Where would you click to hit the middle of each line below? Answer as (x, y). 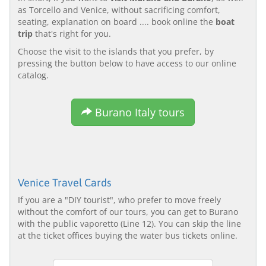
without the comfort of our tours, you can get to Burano (128, 211)
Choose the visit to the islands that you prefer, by (116, 51)
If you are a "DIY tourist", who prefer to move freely (119, 199)
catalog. (33, 75)
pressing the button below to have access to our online (127, 63)
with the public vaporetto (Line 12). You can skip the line (129, 223)
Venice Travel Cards (64, 182)
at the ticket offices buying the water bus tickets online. (128, 235)
